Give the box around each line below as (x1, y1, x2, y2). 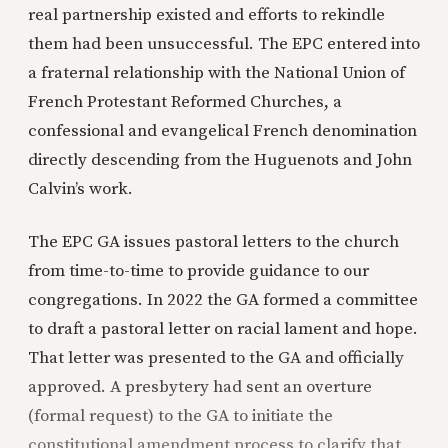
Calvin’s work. (28, 178, 133, 201)
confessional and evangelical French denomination (28, 120, 417, 143)
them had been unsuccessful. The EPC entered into (28, 33, 420, 56)
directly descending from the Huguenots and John (28, 149, 412, 172)
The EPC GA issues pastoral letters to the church (28, 231, 399, 254)
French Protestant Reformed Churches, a (28, 91, 342, 114)
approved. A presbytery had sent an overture (28, 376, 372, 399)
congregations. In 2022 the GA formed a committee (28, 289, 418, 312)
